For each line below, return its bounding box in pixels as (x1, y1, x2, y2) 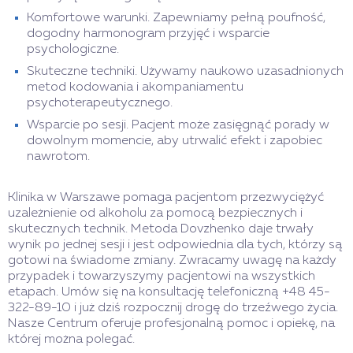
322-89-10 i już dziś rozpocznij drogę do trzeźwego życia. (8, 302, 338, 315)
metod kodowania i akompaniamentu (27, 81, 243, 95)
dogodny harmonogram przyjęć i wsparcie (27, 28, 269, 41)
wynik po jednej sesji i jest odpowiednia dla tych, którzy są (8, 239, 343, 252)
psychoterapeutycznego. (27, 97, 173, 110)
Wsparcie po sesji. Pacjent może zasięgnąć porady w (27, 119, 329, 132)
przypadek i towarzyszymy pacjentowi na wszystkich (8, 270, 315, 284)
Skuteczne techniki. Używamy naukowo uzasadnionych (27, 65, 344, 79)
